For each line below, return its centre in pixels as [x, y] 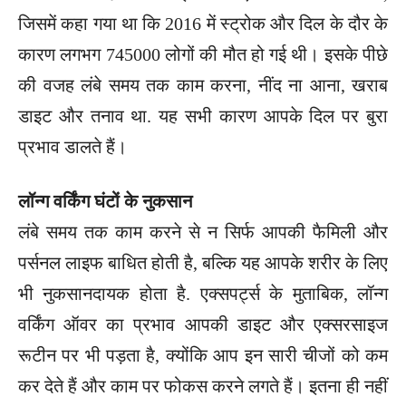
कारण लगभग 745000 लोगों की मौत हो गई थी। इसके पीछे [203, 54]
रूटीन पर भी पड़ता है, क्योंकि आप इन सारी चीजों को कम [203, 355]
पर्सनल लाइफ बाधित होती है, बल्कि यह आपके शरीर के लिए [203, 262]
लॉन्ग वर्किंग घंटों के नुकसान [105, 201]
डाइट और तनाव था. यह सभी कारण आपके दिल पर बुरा [203, 116]
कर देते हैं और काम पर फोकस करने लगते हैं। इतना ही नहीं [203, 386]
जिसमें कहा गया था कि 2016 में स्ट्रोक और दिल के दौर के [203, 23]
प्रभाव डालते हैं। [72, 146]
